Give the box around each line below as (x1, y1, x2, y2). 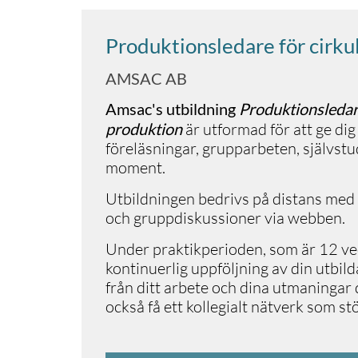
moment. (105, 157, 165, 177)
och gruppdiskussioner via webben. (105, 208, 348, 228)
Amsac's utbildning (105, 99, 239, 118)
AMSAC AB (105, 69, 187, 88)
